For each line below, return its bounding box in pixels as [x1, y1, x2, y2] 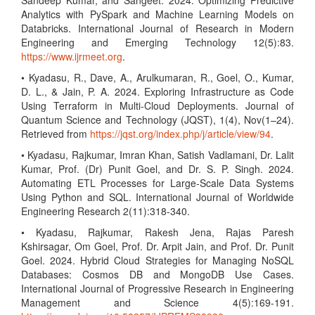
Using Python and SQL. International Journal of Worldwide [21, 190, 294, 204]
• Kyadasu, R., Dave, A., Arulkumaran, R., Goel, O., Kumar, [21, 70, 294, 84]
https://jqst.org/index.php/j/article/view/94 [90, 127, 271, 141]
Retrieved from [21, 127, 90, 141]
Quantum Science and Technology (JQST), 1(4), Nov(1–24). [21, 112, 294, 127]
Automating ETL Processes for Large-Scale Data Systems [21, 176, 294, 190]
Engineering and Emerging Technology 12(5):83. [21, 35, 294, 49]
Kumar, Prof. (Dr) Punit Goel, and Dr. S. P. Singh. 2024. [21, 162, 294, 176]
